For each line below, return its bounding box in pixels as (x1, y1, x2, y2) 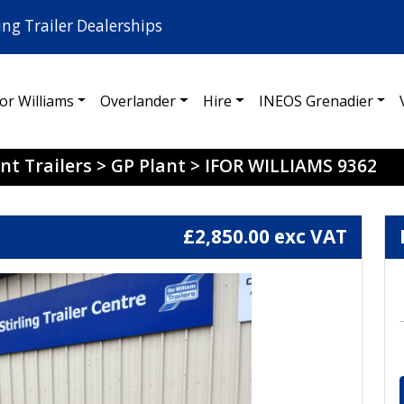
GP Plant (111, 153, 186, 179)
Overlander (100, 90, 177, 111)
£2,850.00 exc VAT (183, 224, 347, 250)
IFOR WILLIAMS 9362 (205, 153, 377, 179)
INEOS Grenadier (258, 90, 373, 111)
